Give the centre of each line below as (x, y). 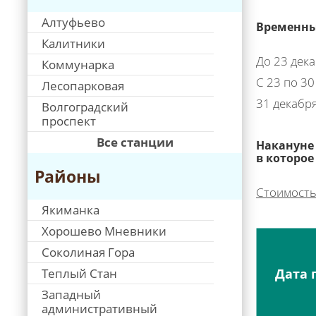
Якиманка (71, 210)
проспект (69, 121)
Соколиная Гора (88, 252)
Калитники (73, 43)
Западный (71, 294)
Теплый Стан (79, 273)
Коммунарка (78, 65)
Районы (68, 176)
